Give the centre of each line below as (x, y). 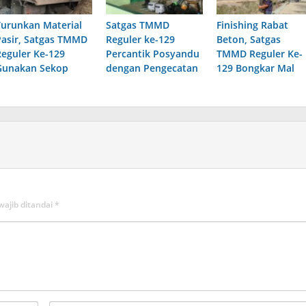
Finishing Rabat (252, 25)
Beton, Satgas (248, 40)
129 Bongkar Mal (255, 68)
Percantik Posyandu (152, 54)
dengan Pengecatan (152, 68)
